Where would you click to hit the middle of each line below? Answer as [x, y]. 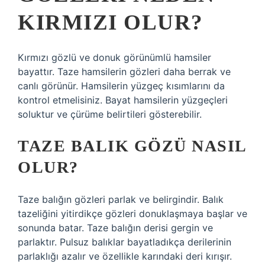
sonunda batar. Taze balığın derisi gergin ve [115, 228]
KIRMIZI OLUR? [111, 22]
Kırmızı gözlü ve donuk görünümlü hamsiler [114, 57]
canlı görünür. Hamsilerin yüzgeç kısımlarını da [121, 86]
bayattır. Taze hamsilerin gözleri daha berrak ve [124, 72]
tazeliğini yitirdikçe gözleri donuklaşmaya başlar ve [132, 214]
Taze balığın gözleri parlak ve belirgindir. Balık [121, 199]
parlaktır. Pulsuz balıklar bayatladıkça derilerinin [125, 242]
